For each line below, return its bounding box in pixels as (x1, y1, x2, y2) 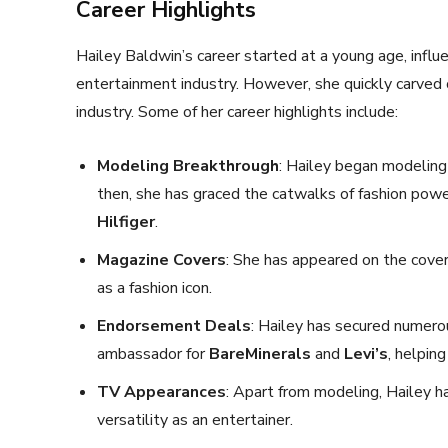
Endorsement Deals (97, 315, 251, 337)
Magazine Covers (97, 249, 226, 271)
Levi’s (344, 343, 388, 365)
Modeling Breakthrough (97, 155, 279, 177)
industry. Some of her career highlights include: (76, 101, 398, 123)
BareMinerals (209, 343, 311, 365)
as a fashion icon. (97, 277, 212, 299)
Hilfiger (97, 211, 155, 233)
